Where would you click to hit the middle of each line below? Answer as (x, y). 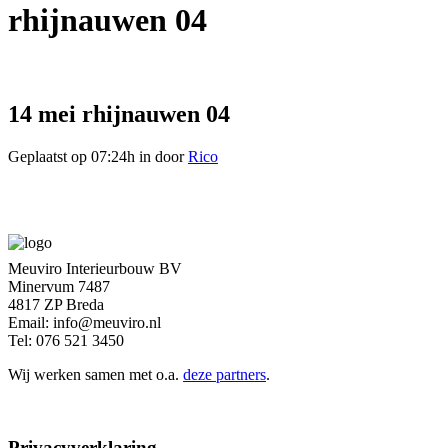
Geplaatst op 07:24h (71, 156)
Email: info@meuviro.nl (84, 322)
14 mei (42, 113)
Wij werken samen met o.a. (95, 374)
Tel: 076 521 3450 (66, 340)
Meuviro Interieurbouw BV (95, 268)
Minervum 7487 (59, 286)
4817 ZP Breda (56, 304)
